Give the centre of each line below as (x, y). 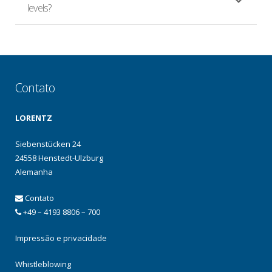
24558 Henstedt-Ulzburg (59, 158)
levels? (39, 8)
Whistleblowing (43, 264)
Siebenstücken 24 (48, 144)
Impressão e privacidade (61, 238)
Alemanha (34, 172)
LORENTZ (34, 118)
